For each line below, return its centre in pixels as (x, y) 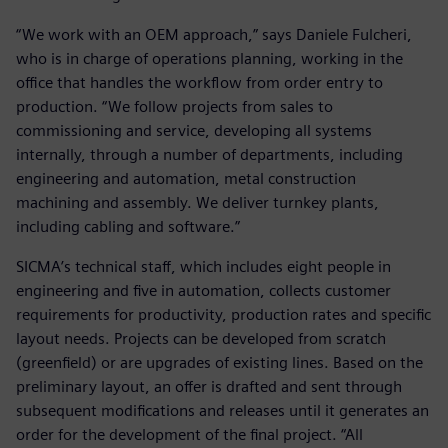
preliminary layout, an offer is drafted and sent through (209, 386)
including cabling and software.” (128, 226)
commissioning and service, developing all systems (194, 130)
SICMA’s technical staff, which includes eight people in (203, 266)
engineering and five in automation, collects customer (203, 290)
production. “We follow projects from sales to (174, 106)
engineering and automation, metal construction (186, 178)
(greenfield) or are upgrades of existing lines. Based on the (219, 362)
